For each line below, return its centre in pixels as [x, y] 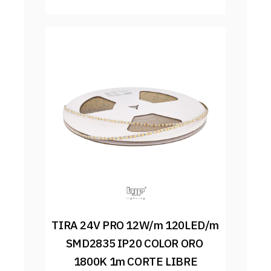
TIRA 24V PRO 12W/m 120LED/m [135, 225]
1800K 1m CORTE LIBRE [135, 261]
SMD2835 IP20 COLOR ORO [134, 243]
